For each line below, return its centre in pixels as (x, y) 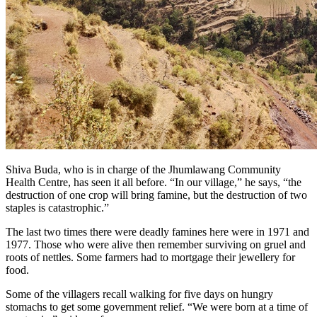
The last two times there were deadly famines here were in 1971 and (157, 232)
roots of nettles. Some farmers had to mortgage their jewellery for (150, 258)
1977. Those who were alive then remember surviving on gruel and (156, 245)
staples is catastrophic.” (57, 208)
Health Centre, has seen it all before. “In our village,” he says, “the (154, 183)
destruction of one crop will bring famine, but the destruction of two (156, 195)
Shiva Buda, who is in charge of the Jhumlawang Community (143, 170)
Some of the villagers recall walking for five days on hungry (139, 294)
